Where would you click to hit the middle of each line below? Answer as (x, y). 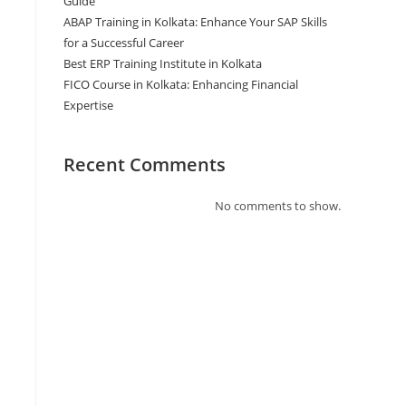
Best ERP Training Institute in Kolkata (163, 63)
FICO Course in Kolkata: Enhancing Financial (181, 84)
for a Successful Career (124, 43)
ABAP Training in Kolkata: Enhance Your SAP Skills (195, 22)
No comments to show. (278, 206)
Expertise (88, 105)
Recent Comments (145, 164)
